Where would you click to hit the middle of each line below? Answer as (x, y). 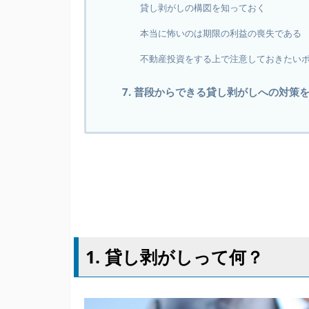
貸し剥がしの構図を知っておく (203, 8)
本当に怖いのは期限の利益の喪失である (221, 33)
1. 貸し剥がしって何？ (175, 257)
